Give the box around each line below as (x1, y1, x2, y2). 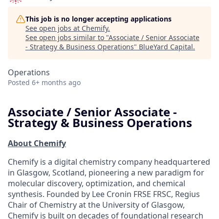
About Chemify (8, 137, 66, 149)
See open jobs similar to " (25, 33, 109, 42)
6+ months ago (32, 78, 81, 87)
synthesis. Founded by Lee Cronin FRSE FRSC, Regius (8, 188, 200, 199)
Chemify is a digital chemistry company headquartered (8, 156, 210, 167)
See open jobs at (25, 23, 82, 33)
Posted (8, 78, 30, 87)
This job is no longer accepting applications (25, 14, 172, 23)
